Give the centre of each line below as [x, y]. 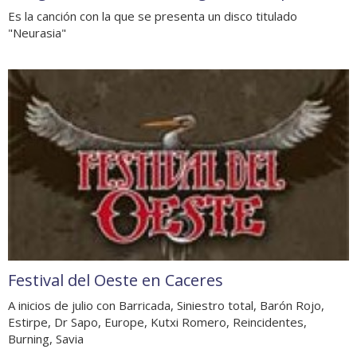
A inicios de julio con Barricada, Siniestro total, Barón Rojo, [166, 305]
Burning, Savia [46, 338]
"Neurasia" [37, 33]
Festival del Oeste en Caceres [116, 280]
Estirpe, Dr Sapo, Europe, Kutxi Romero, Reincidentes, [157, 322]
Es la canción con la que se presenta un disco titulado [153, 16]
